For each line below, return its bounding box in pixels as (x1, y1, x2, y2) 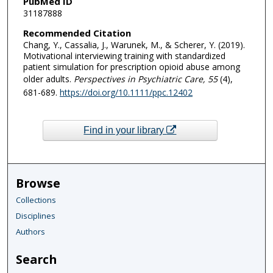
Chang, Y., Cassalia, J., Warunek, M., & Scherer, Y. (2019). (23, 38, 245, 51)
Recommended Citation (23, 26, 131, 39)
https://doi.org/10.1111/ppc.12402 (59, 86, 193, 98)
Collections (16, 194, 57, 206)
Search (16, 251, 57, 268)
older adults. (23, 73, 71, 85)
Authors (16, 226, 46, 238)
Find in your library (83, 124, 167, 135)
